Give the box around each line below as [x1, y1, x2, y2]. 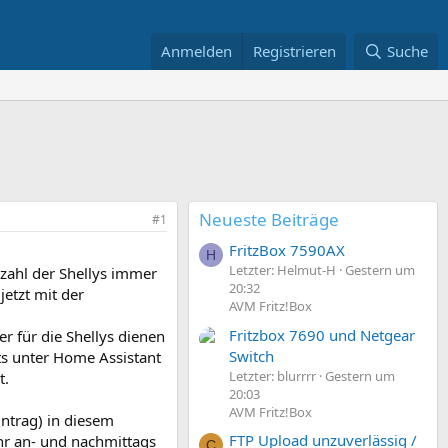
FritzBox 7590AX [229, 240, 345, 261]
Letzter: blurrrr [229, 366, 316, 385]
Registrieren [253, 41, 337, 61]
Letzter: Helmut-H [229, 261, 336, 280]
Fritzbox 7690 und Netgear [229, 324, 415, 345]
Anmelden [161, 41, 233, 61]
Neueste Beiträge [199, 208, 339, 231]
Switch [229, 345, 274, 366]
